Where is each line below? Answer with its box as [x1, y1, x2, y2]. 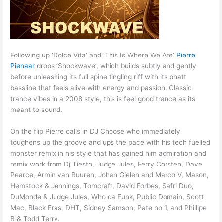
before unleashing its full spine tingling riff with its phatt [10, 72, 187, 81]
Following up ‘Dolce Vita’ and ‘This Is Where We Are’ [10, 51, 177, 59]
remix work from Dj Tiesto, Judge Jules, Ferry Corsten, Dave [10, 160, 203, 168]
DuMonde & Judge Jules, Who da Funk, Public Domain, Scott [10, 192, 204, 201]
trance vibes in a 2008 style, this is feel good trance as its [10, 94, 196, 103]
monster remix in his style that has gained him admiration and [10, 149, 207, 157]
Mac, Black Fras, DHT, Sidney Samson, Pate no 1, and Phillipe [10, 203, 207, 212]
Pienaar [10, 61, 35, 70]
